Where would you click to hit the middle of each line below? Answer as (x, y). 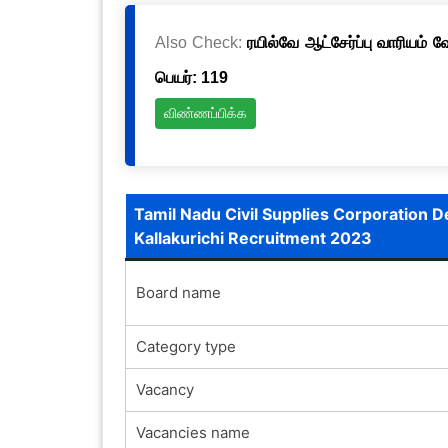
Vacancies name (192, 432)
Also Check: (201, 42)
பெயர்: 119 (191, 77)
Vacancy (164, 389)
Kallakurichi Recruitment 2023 (252, 237)
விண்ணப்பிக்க (205, 113)
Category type (185, 346)
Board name (178, 292)
